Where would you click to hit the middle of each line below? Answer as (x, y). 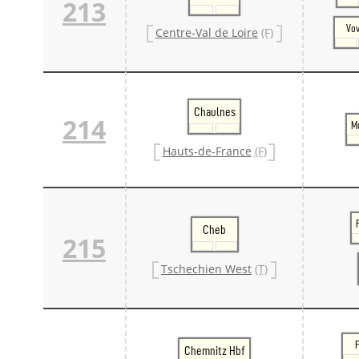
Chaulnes (214, 112)
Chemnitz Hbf (214, 351)
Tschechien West (206, 269)
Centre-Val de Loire (207, 33)
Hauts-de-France (207, 151)
